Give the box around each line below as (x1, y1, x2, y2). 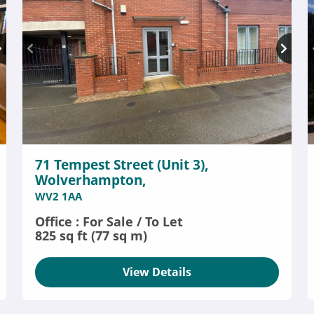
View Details (122, 264, 191, 280)
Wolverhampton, (34, 171, 146, 189)
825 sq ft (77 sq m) (34, 227, 147, 244)
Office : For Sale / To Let (34, 213, 183, 230)
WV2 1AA (34, 189, 82, 203)
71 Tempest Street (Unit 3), (34, 156, 209, 174)
